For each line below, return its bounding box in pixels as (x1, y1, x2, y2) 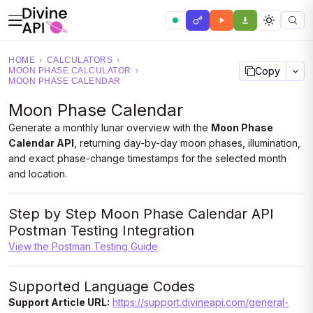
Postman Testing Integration (8, 222, 194, 239)
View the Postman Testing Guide (8, 240, 158, 252)
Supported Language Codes (8, 278, 195, 295)
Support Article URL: (8, 296, 110, 308)
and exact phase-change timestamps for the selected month (8, 152, 286, 164)
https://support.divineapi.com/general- (112, 296, 289, 308)
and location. (8, 168, 67, 180)
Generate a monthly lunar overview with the (8, 122, 211, 133)
